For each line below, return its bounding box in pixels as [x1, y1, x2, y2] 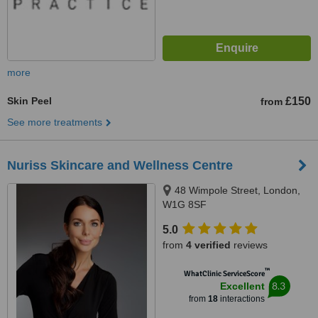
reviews [231, 239, 268, 251]
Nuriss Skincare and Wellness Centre [7, 158, 233, 172]
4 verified [186, 239, 231, 251]
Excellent [219, 280, 265, 292]
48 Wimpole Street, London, [175, 185, 300, 196]
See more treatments [7, 116, 102, 128]
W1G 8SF [163, 199, 207, 210]
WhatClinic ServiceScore [183, 269, 265, 278]
